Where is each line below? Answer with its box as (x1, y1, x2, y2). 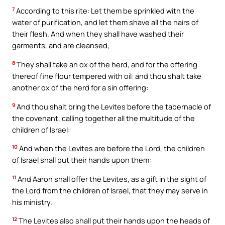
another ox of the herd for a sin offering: (12, 82, 148, 93)
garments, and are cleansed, (12, 40, 109, 51)
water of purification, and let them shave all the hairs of (12, 17, 198, 28)
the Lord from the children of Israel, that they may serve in (12, 185, 208, 195)
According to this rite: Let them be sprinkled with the (15, 6, 194, 16)
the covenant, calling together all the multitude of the (12, 113, 195, 123)
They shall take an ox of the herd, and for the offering (15, 59, 197, 70)
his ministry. (12, 196, 52, 207)
